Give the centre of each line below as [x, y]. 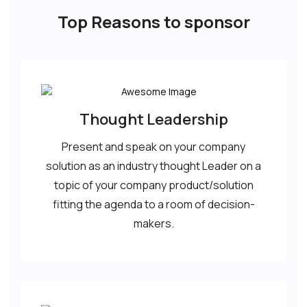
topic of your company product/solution [153, 185]
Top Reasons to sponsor [153, 22]
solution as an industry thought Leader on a [153, 166]
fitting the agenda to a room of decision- [153, 204]
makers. [153, 223]
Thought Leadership [153, 119]
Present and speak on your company [153, 147]
